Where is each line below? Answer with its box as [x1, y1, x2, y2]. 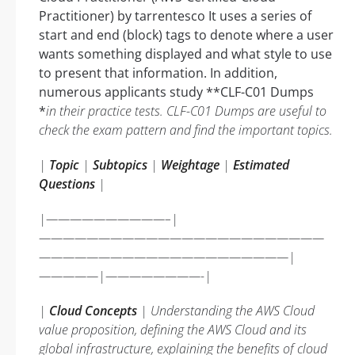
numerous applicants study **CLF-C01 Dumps [39, 82, 314, 101]
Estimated [233, 155, 289, 174]
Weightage [161, 155, 219, 174]
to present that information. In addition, [39, 63, 277, 82]
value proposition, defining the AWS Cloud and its [39, 320, 307, 338]
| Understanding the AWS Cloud [137, 301, 315, 319]
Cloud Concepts [49, 301, 137, 319]
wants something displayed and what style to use [39, 44, 332, 63]
